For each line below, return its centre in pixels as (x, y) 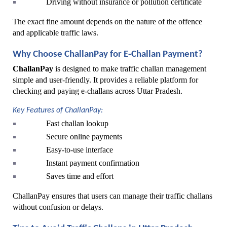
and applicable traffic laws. (55, 33)
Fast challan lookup (77, 124)
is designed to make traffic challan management (130, 69)
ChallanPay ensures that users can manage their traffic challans (112, 196)
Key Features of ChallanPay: (58, 110)
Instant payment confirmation (93, 163)
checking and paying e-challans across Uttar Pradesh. (98, 91)
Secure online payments (84, 137)
